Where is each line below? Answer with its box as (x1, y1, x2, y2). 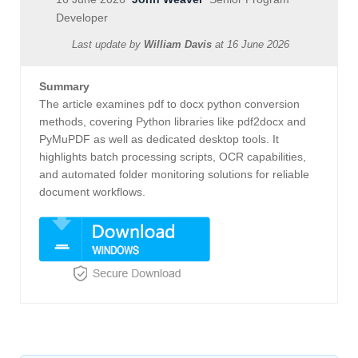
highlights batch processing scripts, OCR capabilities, (39, 150, 306, 164)
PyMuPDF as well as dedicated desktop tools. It (39, 133, 279, 146)
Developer (56, 11, 108, 25)
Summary (39, 80, 89, 93)
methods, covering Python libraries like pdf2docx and (39, 115, 306, 129)
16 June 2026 (227, 38, 289, 51)
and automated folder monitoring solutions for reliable (39, 168, 309, 181)
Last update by (72, 38, 144, 51)
